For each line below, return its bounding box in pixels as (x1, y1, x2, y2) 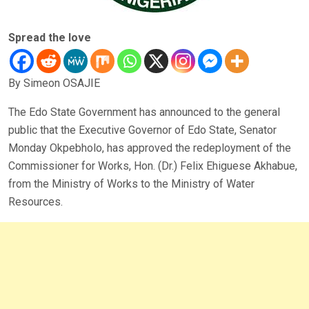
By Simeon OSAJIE (8, 77, 100, 90)
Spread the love (8, 31, 91, 45)
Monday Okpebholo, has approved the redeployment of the (8, 141, 291, 155)
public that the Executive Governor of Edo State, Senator (8, 123, 277, 137)
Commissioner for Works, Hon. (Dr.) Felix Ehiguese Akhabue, (8, 159, 297, 173)
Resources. (8, 195, 63, 209)
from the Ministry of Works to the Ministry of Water (8, 177, 255, 191)
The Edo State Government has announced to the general (8, 106, 280, 119)
